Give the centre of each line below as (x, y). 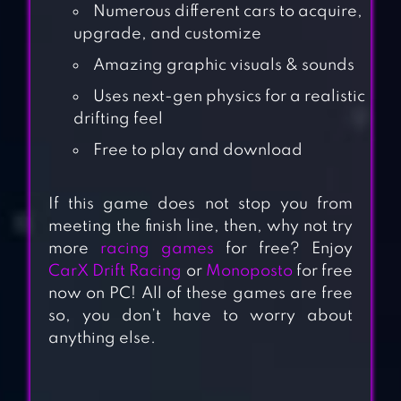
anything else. (102, 339)
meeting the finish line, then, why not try (200, 227)
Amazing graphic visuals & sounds (223, 66)
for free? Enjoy (283, 249)
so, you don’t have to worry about (200, 316)
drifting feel (118, 119)
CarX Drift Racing (115, 272)
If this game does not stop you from (200, 205)
